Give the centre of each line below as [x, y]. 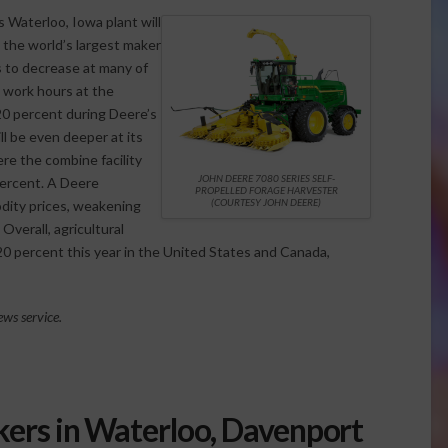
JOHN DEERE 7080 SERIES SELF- [266, 178]
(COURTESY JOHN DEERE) [266, 202]
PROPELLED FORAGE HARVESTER [266, 190]
